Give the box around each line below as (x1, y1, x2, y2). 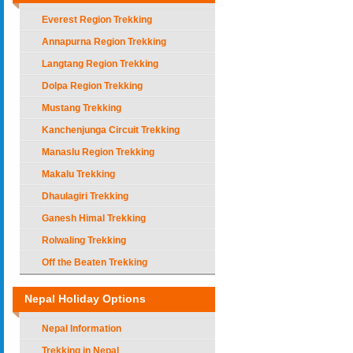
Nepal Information (42, 323, 121, 334)
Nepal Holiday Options (24, 292, 146, 305)
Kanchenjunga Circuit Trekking (42, 124, 180, 136)
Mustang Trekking (42, 102, 121, 113)
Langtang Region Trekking (42, 58, 158, 69)
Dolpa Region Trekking (42, 80, 143, 91)
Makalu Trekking (42, 169, 115, 180)
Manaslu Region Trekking (42, 147, 154, 158)
